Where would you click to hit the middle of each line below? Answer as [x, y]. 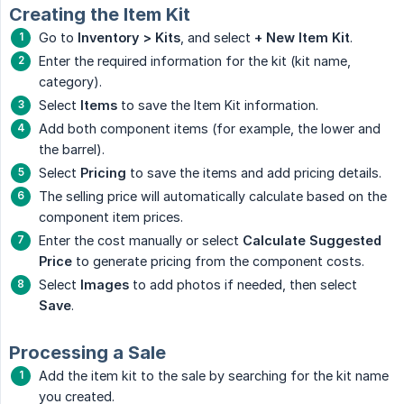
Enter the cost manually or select [141, 241]
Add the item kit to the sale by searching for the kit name [214, 376]
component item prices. [111, 217]
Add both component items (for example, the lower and [210, 129]
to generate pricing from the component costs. [218, 262]
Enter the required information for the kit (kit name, [195, 61]
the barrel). [72, 150]
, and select [217, 38]
